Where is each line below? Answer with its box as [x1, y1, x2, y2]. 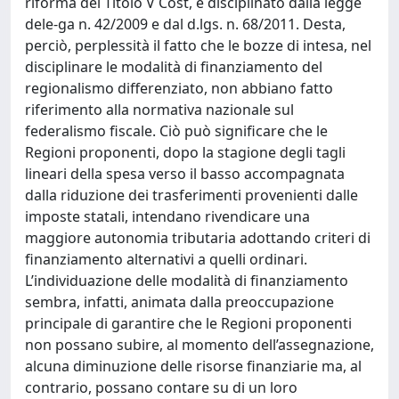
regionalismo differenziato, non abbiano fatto [25, 78, 333, 98]
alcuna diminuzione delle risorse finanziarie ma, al [25, 356, 362, 376]
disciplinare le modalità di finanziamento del [25, 57, 322, 77]
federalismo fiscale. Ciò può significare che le [25, 121, 328, 141]
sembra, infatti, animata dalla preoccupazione [25, 292, 334, 312]
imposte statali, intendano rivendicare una [25, 207, 310, 226]
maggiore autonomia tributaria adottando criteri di [25, 228, 370, 248]
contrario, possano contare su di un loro [25, 378, 297, 397]
